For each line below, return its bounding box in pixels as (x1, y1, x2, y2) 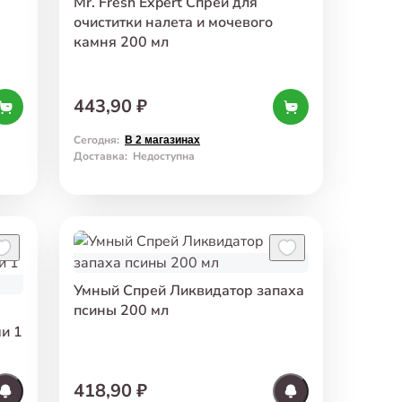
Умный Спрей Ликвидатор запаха (74, 280, 304, 301)
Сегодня (74, 132, 117, 147)
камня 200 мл (74, 31, 169, 52)
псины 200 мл (74, 300, 169, 320)
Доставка (74, 148, 125, 163)
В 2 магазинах (125, 133, 200, 146)
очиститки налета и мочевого (74, 12, 273, 32)
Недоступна (133, 148, 195, 163)
